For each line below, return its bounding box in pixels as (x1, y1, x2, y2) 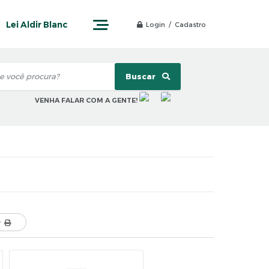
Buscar (125, 71, 157, 82)
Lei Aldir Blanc (6, 19, 68, 31)
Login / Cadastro (146, 20, 206, 29)
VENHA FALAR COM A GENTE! (34, 96, 138, 105)
